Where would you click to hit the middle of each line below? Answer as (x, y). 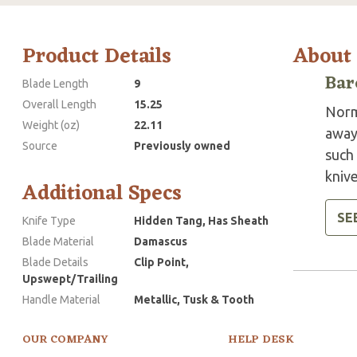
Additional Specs (102, 193)
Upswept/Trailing (70, 279)
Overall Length (59, 104)
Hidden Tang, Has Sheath (201, 220)
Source (40, 145)
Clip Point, (161, 262)
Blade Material (58, 241)
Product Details (97, 56)
